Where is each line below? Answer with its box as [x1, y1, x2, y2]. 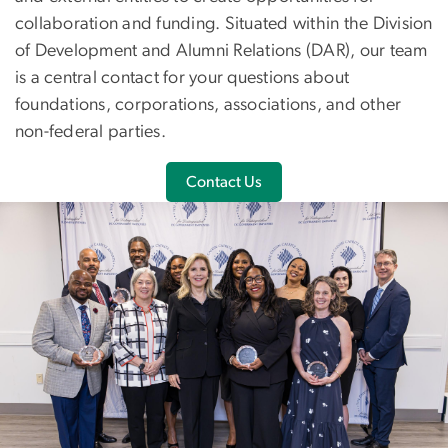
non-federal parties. [15, 122, 171, 141]
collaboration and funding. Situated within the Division [15, 14, 433, 33]
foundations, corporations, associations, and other [15, 95, 402, 114]
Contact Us [186, 173, 262, 190]
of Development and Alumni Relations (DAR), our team [15, 41, 428, 60]
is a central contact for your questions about [15, 68, 350, 87]
